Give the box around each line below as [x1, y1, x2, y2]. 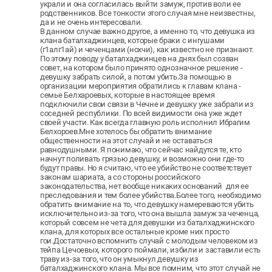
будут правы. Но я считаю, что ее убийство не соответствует [40, 163, 252, 172]
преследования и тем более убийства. [40, 190, 176, 200]
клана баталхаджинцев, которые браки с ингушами [40, 35, 225, 45]
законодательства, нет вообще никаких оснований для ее [40, 181, 249, 191]
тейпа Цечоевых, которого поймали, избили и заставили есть [40, 245, 261, 254]
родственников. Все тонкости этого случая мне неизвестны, [40, 8, 256, 18]
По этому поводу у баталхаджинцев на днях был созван [40, 53, 239, 63]
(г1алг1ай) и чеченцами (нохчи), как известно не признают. [40, 44, 254, 54]
